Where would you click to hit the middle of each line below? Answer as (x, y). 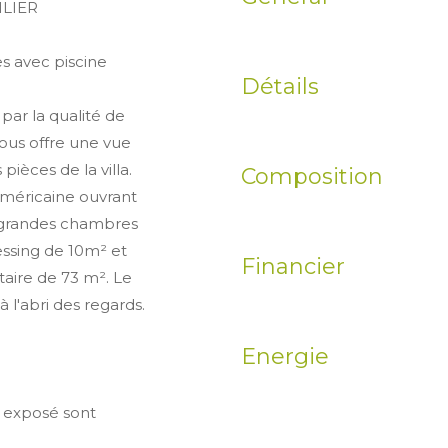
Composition (312, 177)
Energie (285, 357)
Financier (293, 267)
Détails (280, 87)
